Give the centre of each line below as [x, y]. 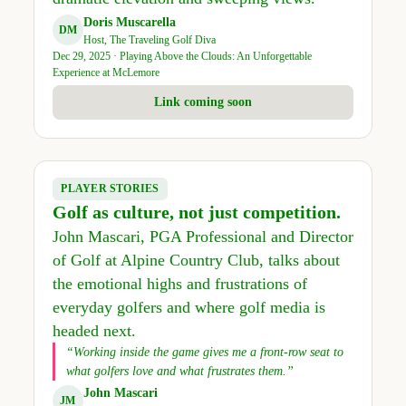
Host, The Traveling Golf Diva [149, 39]
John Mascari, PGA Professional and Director [203, 236]
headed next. [94, 330]
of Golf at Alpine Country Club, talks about [196, 260]
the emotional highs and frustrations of [179, 283]
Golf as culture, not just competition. [196, 212]
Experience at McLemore [106, 72]
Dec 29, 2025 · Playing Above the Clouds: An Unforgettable [182, 56]
